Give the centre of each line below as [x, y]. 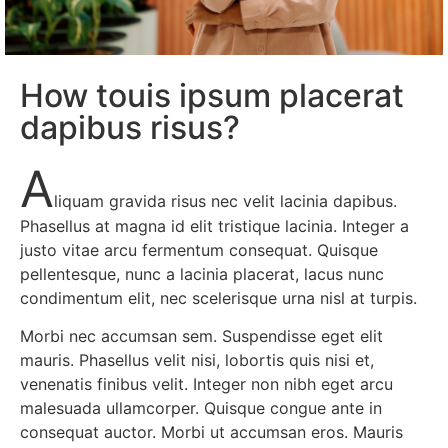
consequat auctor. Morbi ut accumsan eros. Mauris [211, 432]
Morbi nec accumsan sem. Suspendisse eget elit [201, 336]
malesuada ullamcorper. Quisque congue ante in [201, 408]
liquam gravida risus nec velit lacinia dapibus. [225, 200]
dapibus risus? [130, 127]
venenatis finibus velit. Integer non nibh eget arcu [206, 384]
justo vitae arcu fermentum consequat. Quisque [199, 249]
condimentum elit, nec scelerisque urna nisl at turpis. [218, 297]
